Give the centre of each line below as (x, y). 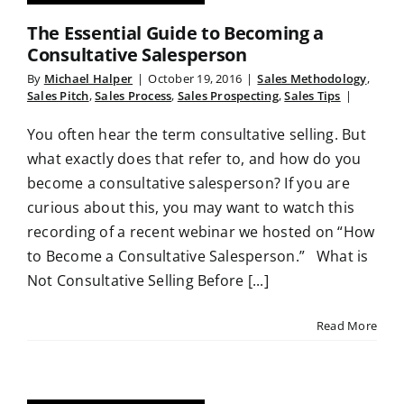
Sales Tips (312, 96)
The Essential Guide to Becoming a (176, 33)
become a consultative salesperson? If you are (188, 184)
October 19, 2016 (195, 79)
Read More (346, 326)
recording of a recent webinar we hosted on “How (201, 232)
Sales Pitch (58, 96)
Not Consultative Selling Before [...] (148, 281)
